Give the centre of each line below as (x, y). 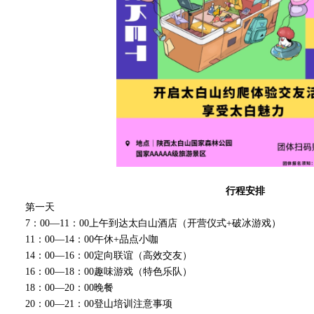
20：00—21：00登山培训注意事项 (99, 304)
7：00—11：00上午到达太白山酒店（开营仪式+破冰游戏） (153, 223)
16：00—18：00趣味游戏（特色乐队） (109, 272)
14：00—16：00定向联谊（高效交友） (109, 255)
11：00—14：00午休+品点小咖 (92, 239)
